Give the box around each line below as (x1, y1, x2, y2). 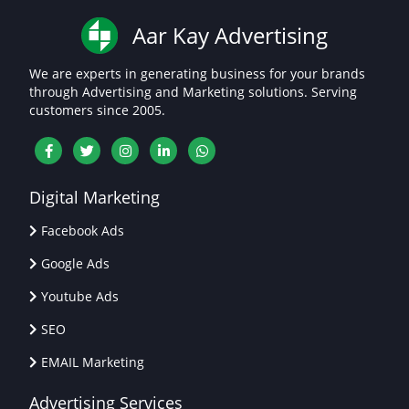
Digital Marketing (29, 186, 160, 209)
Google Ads (41, 255, 110, 273)
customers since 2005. (29, 100, 165, 119)
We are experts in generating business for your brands (29, 64, 365, 82)
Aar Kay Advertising (132, 19, 328, 50)
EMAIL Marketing (41, 353, 144, 372)
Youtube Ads (41, 288, 119, 306)
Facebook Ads (41, 222, 124, 240)
